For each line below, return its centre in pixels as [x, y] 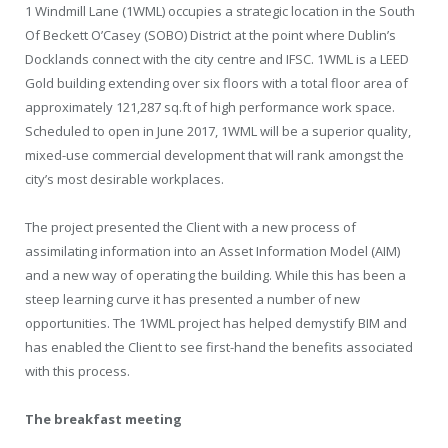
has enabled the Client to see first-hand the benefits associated [219, 346]
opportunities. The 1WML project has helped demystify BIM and [216, 322]
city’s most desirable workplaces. [124, 178]
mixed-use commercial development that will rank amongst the [214, 154]
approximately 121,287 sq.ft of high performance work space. [210, 106]
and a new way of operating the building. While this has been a [215, 274]
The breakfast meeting [103, 419]
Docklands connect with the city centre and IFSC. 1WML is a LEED [217, 58]
